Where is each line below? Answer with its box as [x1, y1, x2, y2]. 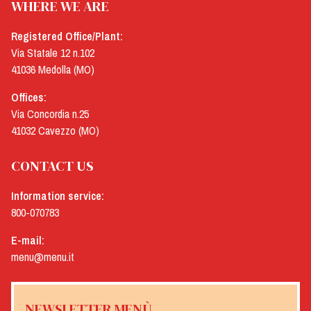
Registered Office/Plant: [11, 28, 123, 44]
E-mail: [11, 232, 44, 248]
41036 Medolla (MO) [11, 61, 94, 77]
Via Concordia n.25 [11, 106, 89, 121]
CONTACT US [11, 155, 94, 176]
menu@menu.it [11, 249, 74, 264]
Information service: [11, 187, 104, 203]
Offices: [11, 89, 47, 105]
